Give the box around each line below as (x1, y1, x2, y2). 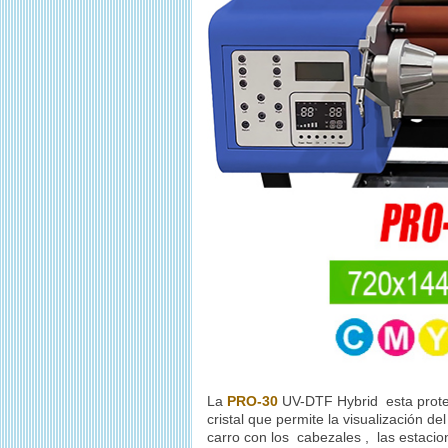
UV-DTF (282, 392, 333, 409)
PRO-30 (227, 392, 278, 409)
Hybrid (337, 392, 378, 409)
